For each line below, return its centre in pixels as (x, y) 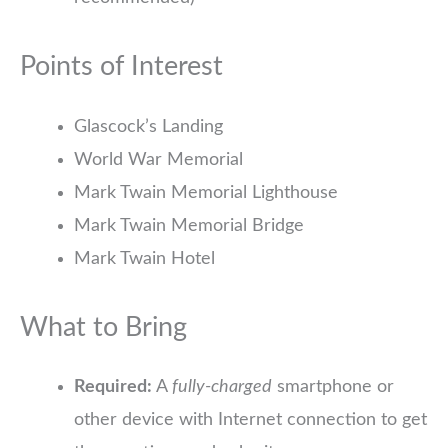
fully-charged (222, 387)
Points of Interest (121, 66)
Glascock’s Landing (148, 126)
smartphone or (333, 387)
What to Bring (103, 327)
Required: (113, 387)
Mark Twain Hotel (144, 258)
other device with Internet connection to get (250, 420)
